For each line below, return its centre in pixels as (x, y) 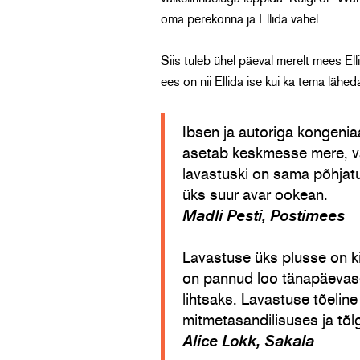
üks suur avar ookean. (255, 195)
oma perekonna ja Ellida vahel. (241, 19)
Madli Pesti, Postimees (263, 216)
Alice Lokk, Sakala (248, 342)
